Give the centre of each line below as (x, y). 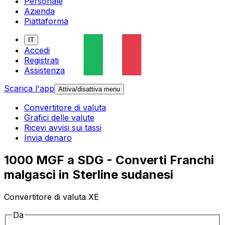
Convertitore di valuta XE (51, 197)
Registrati (41, 61)
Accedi (37, 50)
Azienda (39, 11)
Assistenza (44, 71)
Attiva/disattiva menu (89, 89)
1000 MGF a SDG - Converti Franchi (109, 160)
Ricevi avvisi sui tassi (63, 128)
